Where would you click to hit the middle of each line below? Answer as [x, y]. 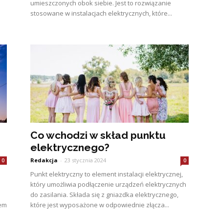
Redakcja [44, 160]
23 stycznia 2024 [85, 160]
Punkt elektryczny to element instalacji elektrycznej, [107, 174]
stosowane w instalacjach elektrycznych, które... [101, 13]
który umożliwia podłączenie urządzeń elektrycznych [108, 184]
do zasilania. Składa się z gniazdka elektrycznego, [104, 195]
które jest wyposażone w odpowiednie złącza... [100, 205]
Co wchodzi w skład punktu [98, 135]
